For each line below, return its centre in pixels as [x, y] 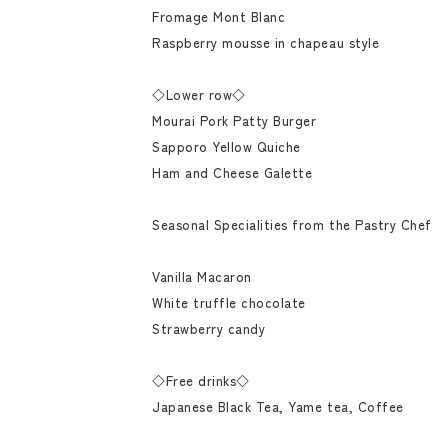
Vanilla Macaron [202, 276]
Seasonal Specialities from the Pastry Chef [292, 224]
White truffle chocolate [229, 302]
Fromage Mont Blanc [219, 16]
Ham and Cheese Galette [232, 172]
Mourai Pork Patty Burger [234, 120]
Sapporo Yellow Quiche [226, 146]
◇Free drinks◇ [201, 380]
